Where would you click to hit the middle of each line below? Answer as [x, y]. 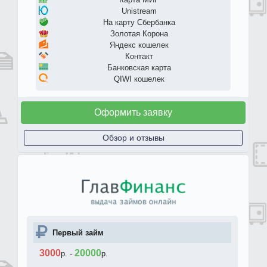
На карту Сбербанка [139, 22]
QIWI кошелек [139, 79]
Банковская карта [139, 67]
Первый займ [78, 232]
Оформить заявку [133, 112]
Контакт [139, 56]
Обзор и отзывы [133, 137]
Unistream [139, 11]
